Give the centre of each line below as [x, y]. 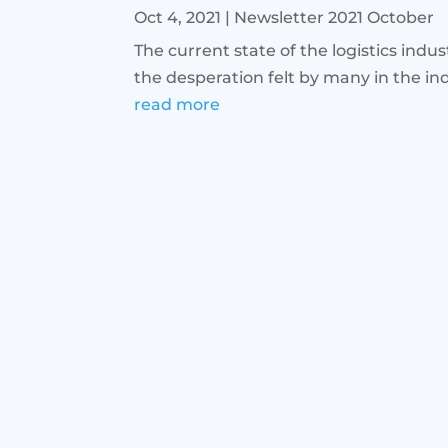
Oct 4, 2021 [178, 18]
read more [177, 105]
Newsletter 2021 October [334, 18]
